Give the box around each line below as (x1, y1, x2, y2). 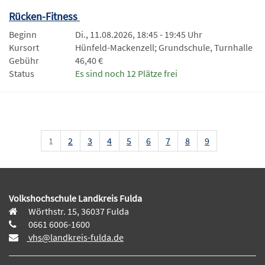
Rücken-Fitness (9, 9, 80, 23)
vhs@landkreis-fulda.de (27, 231, 124, 243)
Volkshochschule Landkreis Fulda (9, 192, 142, 204)
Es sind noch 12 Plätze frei (75, 67, 177, 79)
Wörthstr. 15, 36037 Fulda (27, 205, 129, 217)
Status (9, 67, 34, 79)
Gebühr (9, 54, 39, 66)
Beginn (9, 28, 37, 40)
